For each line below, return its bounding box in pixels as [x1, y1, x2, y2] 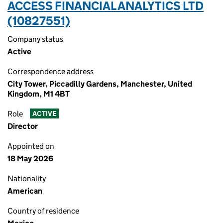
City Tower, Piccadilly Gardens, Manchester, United [7, 79, 192, 89]
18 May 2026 [7, 154, 53, 163]
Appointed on [7, 141, 54, 151]
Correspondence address [7, 67, 94, 76]
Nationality [7, 174, 46, 183]
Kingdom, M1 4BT [7, 89, 70, 99]
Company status [7, 34, 63, 44]
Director [7, 121, 38, 131]
